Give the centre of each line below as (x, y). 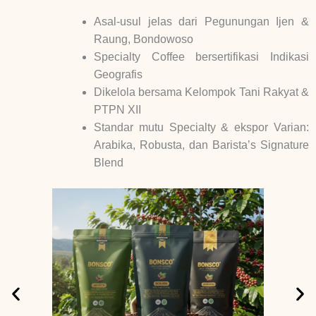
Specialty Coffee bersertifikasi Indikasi (201, 57)
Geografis (118, 75)
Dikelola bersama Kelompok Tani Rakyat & (201, 92)
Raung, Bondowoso (144, 39)
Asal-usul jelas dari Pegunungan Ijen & (201, 22)
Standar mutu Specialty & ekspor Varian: (201, 128)
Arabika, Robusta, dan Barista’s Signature (201, 145)
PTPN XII (117, 110)
